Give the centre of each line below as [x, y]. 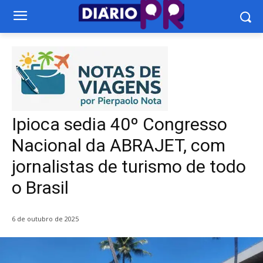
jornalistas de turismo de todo [129, 166]
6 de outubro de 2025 [45, 219]
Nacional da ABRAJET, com [119, 145]
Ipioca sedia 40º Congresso [119, 124]
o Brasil [40, 188]
